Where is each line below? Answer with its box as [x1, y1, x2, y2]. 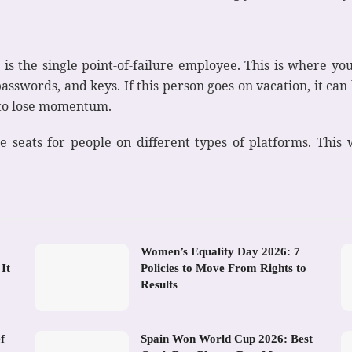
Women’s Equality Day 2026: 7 [141, 244, 300, 258]
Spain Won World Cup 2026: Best [141, 332, 313, 345]
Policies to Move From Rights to [141, 261, 306, 274]
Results [141, 277, 178, 291]
